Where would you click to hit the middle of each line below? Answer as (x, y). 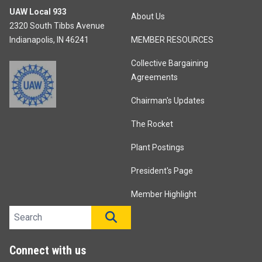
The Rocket (152, 124)
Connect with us (48, 251)
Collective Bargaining (170, 63)
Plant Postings (158, 148)
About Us (148, 17)
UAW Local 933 (38, 12)
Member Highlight (164, 194)
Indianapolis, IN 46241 (49, 40)
